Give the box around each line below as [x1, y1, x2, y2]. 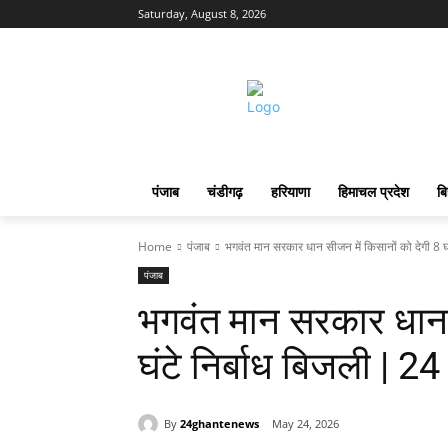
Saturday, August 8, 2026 [138, 6, 266, 21]
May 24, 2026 [272, 416, 339, 432]
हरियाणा [271, 182, 310, 201]
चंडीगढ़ [207, 182, 243, 201]
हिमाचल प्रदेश [338, 182, 409, 201]
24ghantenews [180, 415, 259, 431]
